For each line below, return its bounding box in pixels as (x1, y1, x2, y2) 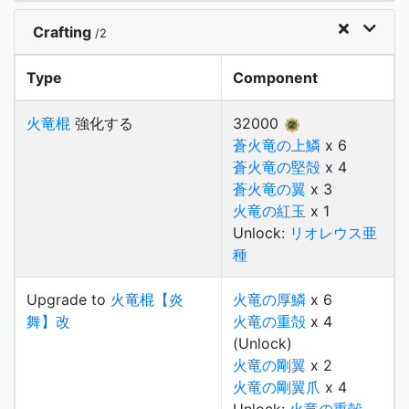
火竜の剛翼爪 (233, 378, 320, 396)
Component (233, 68, 318, 87)
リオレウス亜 (289, 224, 377, 242)
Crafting (33, 23, 95, 41)
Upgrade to (26, 290, 110, 309)
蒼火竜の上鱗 (233, 136, 320, 154)
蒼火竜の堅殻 (233, 158, 320, 176)
